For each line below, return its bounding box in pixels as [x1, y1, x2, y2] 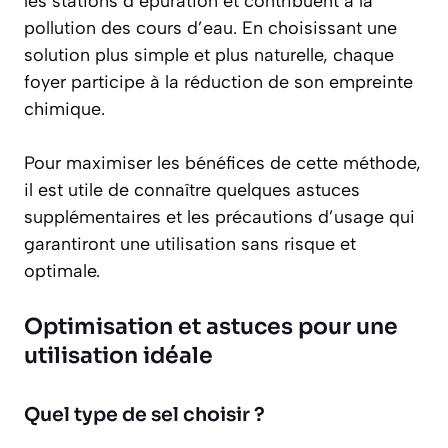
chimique [24, 98, 101, 121]
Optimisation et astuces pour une [24, 313, 398, 341]
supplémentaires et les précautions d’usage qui [24, 206, 415, 229]
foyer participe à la [24, 71, 184, 94]
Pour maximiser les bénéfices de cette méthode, [24, 152, 421, 175]
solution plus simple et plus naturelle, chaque [24, 44, 394, 67]
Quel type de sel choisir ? [24, 403, 265, 428]
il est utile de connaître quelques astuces [24, 179, 360, 202]
